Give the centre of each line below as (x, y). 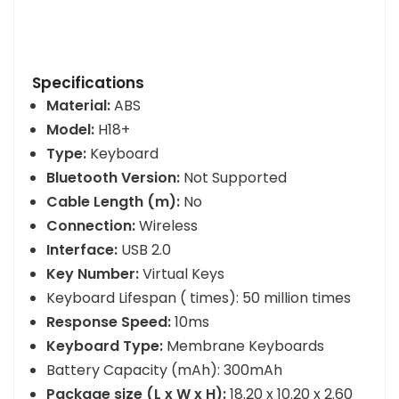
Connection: (91, 225)
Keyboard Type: (105, 346)
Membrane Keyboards (244, 346)
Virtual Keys (183, 273)
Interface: (82, 249)
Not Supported (235, 177)
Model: (70, 129)
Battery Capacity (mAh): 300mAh (164, 370)
